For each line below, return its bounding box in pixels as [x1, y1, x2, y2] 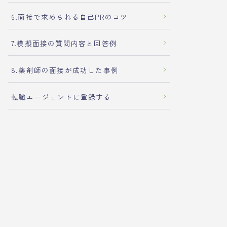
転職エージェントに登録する [11, 91, 111, 102]
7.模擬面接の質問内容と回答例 [11, 38, 117, 49]
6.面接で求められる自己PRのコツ [11, 11, 128, 22]
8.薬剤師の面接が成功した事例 [11, 65, 119, 75]
